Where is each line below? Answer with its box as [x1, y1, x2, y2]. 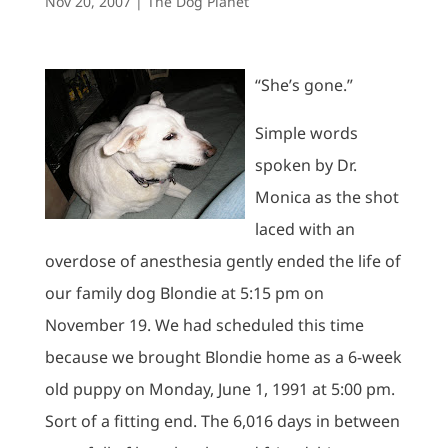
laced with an [254, 218, 355, 240]
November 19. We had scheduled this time [44, 314, 364, 336]
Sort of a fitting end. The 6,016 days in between [44, 410, 400, 432]
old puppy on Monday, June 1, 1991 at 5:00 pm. [44, 378, 395, 400]
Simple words [254, 122, 358, 144]
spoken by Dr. [254, 154, 357, 176]
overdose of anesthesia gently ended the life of [44, 250, 401, 272]
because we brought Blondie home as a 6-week [44, 346, 402, 368]
